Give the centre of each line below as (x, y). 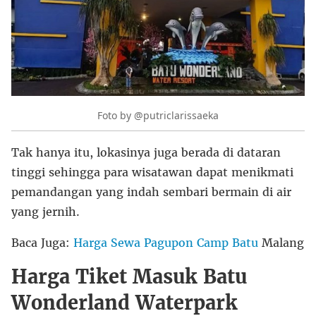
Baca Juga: (42, 242)
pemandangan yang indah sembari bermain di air (151, 192)
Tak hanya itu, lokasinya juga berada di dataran (146, 152)
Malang (281, 242)
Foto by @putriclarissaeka (158, 116)
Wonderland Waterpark (124, 302)
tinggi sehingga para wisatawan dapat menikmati (152, 172)
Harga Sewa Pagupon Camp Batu (166, 242)
